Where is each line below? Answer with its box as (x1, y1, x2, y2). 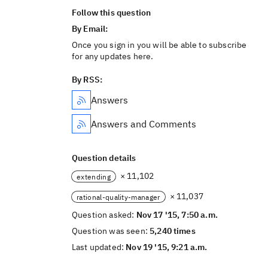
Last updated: (72, 242, 126, 252)
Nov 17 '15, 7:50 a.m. (136, 209, 218, 220)
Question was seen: (72, 226, 150, 236)
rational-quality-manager (77, 192, 160, 202)
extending (77, 172, 111, 181)
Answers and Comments (91, 118, 196, 130)
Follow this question (72, 7, 151, 18)
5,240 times (150, 226, 196, 236)
